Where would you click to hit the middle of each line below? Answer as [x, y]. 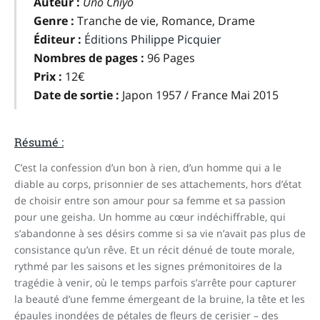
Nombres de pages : [89, 57]
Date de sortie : [77, 95]
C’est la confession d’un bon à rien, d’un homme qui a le [148, 168]
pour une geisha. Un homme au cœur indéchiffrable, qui [150, 217]
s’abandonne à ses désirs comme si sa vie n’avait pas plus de [160, 234]
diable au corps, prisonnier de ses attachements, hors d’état [158, 184]
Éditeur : [57, 39]
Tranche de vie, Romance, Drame [166, 20]
